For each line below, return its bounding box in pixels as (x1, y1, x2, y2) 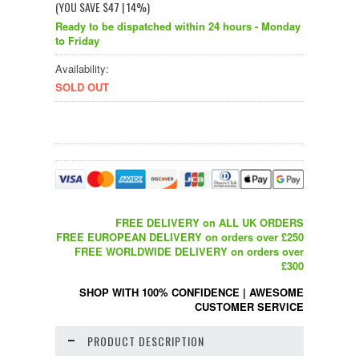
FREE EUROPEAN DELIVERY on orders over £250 (56, 228, 304, 244)
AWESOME (249, 284, 304, 300)
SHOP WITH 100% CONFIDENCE (79, 284, 240, 300)
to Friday (55, 32, 99, 48)
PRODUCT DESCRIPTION (87, 332, 204, 349)
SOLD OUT (55, 79, 109, 95)
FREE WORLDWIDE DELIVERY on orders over (75, 243, 304, 259)
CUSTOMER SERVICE (195, 298, 304, 314)
